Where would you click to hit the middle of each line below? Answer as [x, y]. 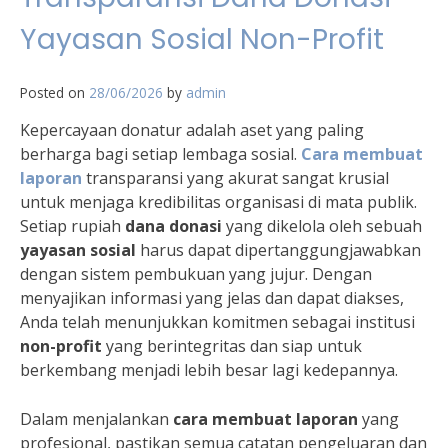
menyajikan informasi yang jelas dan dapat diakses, [212, 298]
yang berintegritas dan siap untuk [232, 346]
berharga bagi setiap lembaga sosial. [160, 154]
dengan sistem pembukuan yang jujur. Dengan [196, 274]
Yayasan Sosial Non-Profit [202, 40]
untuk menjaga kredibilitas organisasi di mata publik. [218, 202]
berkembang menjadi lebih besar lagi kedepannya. [209, 370]
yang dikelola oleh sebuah [322, 226]
